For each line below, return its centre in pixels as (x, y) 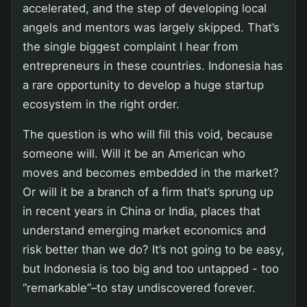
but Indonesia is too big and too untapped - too (151, 268)
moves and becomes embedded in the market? (151, 172)
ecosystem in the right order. (101, 104)
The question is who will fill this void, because (148, 134)
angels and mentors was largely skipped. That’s (151, 27)
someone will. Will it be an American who (134, 153)
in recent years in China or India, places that (142, 211)
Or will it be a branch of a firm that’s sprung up (148, 192)
